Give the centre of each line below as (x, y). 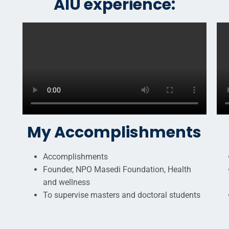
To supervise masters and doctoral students (121, 195)
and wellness (66, 182)
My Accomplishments (114, 133)
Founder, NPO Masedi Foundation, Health (117, 170)
